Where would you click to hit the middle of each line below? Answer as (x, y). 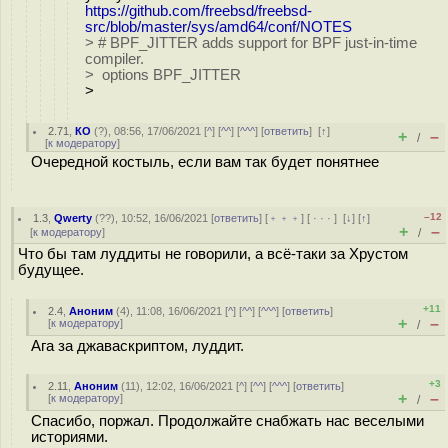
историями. (69, 437)
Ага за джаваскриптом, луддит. (137, 346)
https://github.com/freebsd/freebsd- (198, 10)
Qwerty (73, 218)
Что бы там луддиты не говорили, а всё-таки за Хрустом (213, 254)
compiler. (114, 58)
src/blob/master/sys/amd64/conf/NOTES (218, 26)
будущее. (51, 270)
